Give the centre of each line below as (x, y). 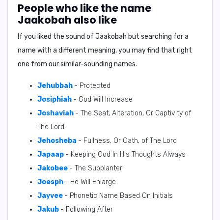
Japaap (51, 154)
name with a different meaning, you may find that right (105, 50)
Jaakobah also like (67, 20)
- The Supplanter (96, 168)
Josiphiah (55, 99)
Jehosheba (57, 141)
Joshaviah (55, 113)
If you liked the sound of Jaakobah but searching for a (103, 37)
